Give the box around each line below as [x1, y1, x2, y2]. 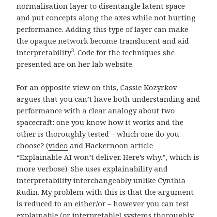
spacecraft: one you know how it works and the [16, 117, 184, 127]
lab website [92, 59, 133, 69]
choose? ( [16, 140, 49, 151]
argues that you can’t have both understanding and [16, 94, 201, 104]
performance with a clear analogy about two [16, 106, 175, 116]
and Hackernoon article [68, 140, 154, 151]
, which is [166, 152, 200, 162]
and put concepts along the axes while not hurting [16, 13, 196, 23]
